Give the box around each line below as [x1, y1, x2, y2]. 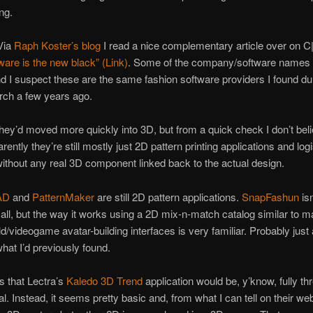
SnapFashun [242, 189, 300, 204]
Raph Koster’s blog [14, 37, 101, 52]
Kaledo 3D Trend [66, 273, 143, 289]
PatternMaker [32, 189, 95, 204]
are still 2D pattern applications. [94, 189, 242, 204]
